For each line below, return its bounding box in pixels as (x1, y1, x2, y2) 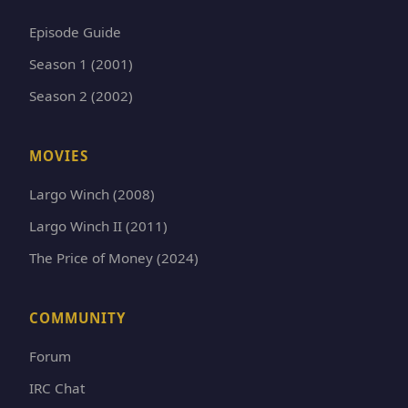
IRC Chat (29, 378, 85, 397)
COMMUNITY (29, 308, 126, 327)
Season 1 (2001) (29, 54, 133, 73)
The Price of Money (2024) (29, 248, 199, 267)
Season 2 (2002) (29, 86, 133, 105)
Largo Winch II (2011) (29, 216, 168, 235)
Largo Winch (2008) (29, 184, 155, 203)
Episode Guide (29, 22, 121, 41)
